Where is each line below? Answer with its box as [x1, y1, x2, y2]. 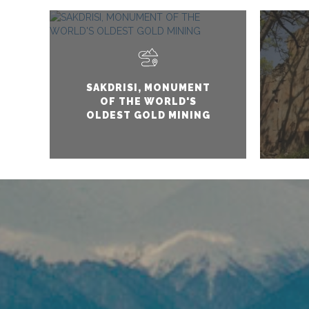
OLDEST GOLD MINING [86, 109, 210, 121]
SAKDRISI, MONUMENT [86, 81, 210, 93]
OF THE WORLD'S [99, 95, 197, 107]
